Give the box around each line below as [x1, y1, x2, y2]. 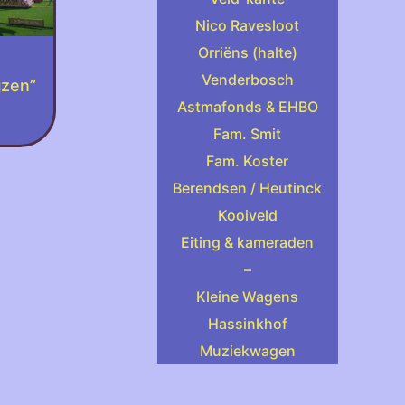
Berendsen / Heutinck [173, 179, 323, 197]
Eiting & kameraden [181, 233, 315, 251]
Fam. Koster [206, 152, 289, 170]
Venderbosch [201, 71, 294, 89]
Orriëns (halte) [197, 43, 297, 61]
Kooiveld [217, 206, 278, 224]
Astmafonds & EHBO [176, 98, 318, 116]
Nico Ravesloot [195, 16, 300, 34]
